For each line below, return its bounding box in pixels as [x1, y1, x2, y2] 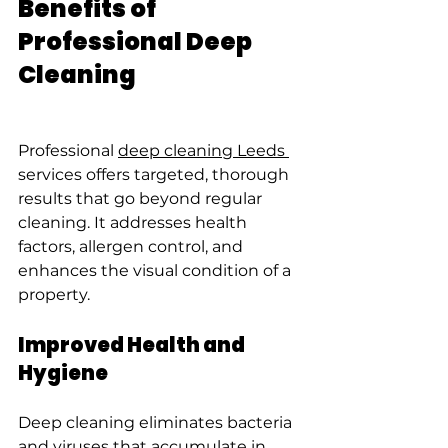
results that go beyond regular [18, 189, 266, 209]
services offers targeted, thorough [18, 165, 293, 185]
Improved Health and [18, 331, 248, 360]
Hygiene [18, 359, 108, 388]
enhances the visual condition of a [18, 261, 295, 281]
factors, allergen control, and [18, 237, 247, 257]
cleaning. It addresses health [18, 213, 251, 233]
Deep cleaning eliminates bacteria [18, 413, 296, 433]
